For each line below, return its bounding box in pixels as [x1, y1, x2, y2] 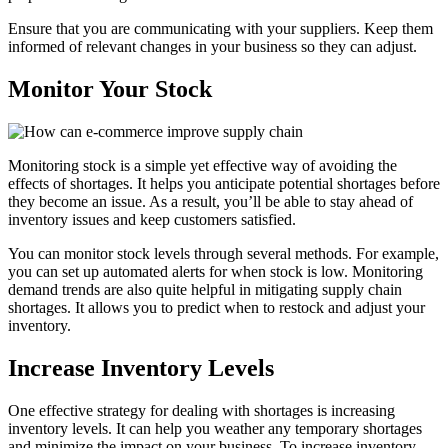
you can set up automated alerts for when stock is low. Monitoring [8, 263, 423, 281]
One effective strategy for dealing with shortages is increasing [8, 402, 395, 420]
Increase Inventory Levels [8, 355, 274, 382]
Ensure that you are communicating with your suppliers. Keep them [8, 20, 433, 38]
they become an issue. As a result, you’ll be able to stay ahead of [8, 193, 413, 211]
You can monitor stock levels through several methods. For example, [8, 245, 439, 263]
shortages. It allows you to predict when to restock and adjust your [8, 299, 425, 317]
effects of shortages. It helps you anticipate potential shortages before [8, 175, 440, 193]
